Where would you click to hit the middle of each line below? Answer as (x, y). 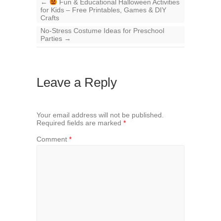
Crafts (50, 18)
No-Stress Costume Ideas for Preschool (102, 30)
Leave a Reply (77, 82)
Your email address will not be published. (100, 115)
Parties (52, 38)
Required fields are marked (80, 123)
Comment (53, 139)
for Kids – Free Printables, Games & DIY (103, 10)
